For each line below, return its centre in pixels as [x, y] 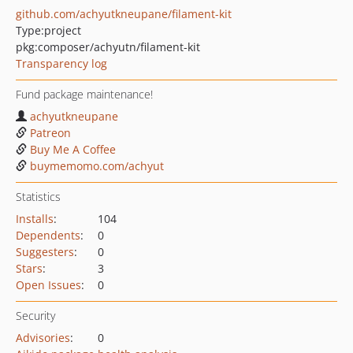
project [63, 30]
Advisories [43, 338]
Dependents [48, 235]
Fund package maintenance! [84, 94]
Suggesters [45, 252]
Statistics [38, 197]
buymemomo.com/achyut [97, 166]
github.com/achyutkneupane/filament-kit [124, 14]
